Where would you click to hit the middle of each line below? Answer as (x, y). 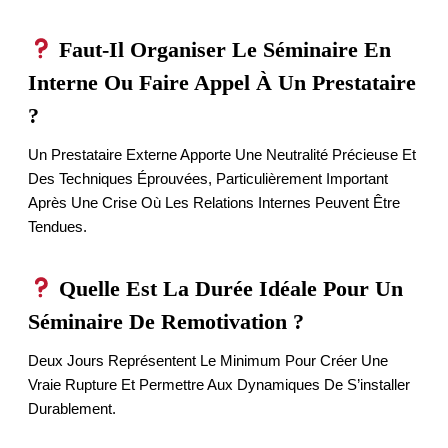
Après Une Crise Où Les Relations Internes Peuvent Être (214, 203)
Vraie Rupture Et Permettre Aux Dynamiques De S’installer (219, 385)
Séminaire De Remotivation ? (166, 322)
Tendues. (57, 227)
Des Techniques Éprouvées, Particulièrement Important (208, 179)
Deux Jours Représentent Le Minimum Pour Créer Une (208, 361)
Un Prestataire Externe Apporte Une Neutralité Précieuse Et (222, 155)
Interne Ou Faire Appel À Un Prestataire (222, 83)
